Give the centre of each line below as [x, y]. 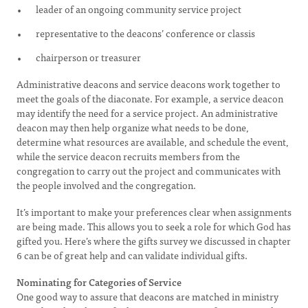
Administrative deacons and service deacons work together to [148, 84]
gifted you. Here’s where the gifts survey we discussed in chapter [154, 241]
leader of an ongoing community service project [139, 9]
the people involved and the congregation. [106, 185]
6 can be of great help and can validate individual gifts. [132, 255]
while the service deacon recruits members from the [128, 156]
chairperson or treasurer [88, 57]
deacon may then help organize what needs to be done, [133, 127]
